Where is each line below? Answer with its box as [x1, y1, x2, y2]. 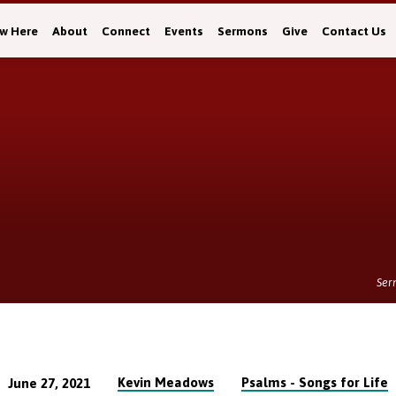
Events [164, 24, 203, 38]
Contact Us [321, 24, 386, 38]
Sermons [217, 24, 268, 38]
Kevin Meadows [118, 374, 214, 390]
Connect [101, 24, 150, 38]
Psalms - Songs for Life [240, 374, 388, 390]
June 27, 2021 [8, 375, 91, 391]
